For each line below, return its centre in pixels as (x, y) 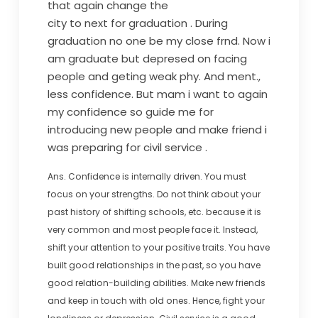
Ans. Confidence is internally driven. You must (147, 176)
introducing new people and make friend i (157, 130)
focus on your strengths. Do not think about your (154, 194)
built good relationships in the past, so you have (154, 265)
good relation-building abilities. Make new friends (156, 283)
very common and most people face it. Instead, (152, 230)
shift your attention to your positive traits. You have (158, 247)
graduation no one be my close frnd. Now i (159, 41)
